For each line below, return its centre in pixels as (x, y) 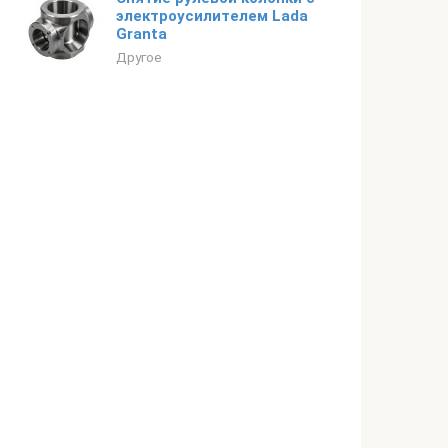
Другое (139, 57)
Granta (141, 34)
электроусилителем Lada (212, 16)
